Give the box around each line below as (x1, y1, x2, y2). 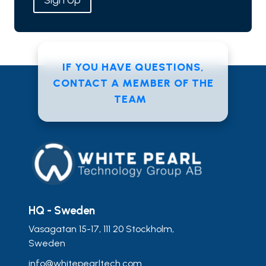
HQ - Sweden (28, 204, 95, 217)
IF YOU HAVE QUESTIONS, (62, 61, 204, 74)
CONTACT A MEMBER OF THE (52, 77, 214, 90)
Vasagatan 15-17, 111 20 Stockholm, (28, 223, 174, 235)
